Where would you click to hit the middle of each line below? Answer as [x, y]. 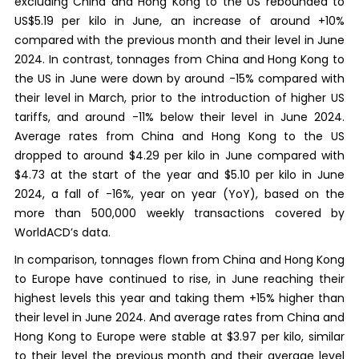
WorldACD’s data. [62, 232]
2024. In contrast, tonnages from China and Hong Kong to [179, 59]
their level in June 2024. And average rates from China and [179, 317]
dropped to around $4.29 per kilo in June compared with [179, 155]
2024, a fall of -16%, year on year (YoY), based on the [179, 194]
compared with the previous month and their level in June [179, 40]
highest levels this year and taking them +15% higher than [179, 298]
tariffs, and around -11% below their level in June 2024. [179, 117]
